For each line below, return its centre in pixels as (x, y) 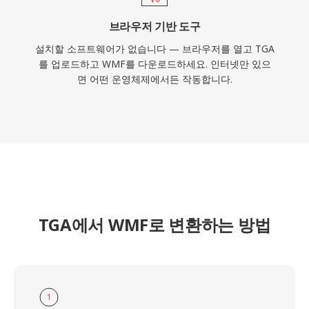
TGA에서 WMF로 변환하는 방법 (154, 225)
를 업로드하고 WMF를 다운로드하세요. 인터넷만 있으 (154, 64)
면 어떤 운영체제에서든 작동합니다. (154, 79)
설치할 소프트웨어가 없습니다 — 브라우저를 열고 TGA (154, 49)
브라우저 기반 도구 (154, 26)
